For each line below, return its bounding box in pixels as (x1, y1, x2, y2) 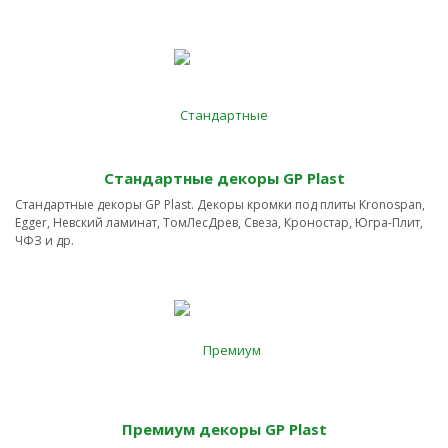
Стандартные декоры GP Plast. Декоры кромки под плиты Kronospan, (15, 196, 425, 214)
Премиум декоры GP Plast (121, 419, 327, 440)
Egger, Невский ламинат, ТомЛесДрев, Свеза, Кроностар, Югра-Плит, (15, 214, 423, 232)
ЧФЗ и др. (15, 232, 74, 250)
